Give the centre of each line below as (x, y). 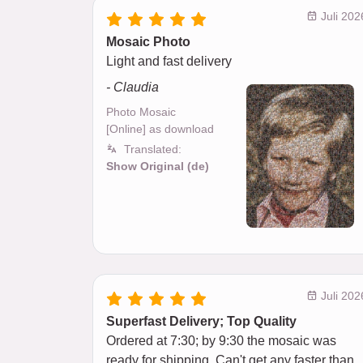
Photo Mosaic (141, 112)
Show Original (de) (158, 166)
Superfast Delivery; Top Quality (201, 321)
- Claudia (132, 87)
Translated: (153, 149)
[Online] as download (160, 129)
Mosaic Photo (148, 42)
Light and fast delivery (169, 61)
